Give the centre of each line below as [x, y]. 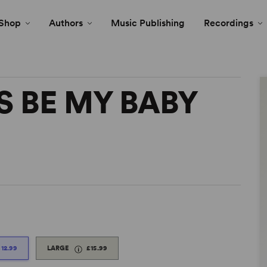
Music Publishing [148, 23]
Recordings [229, 23]
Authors [66, 23]
